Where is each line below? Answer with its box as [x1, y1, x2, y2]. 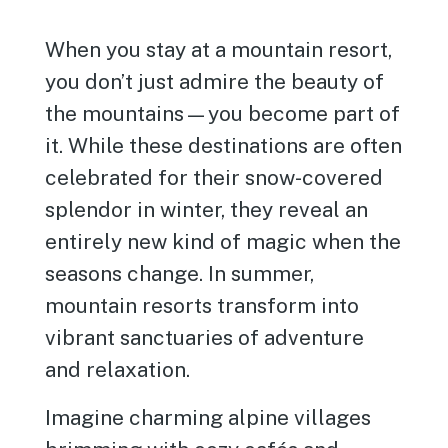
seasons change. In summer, [45, 261, 315, 286]
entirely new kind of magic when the [45, 229, 402, 254]
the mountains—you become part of [45, 101, 401, 126]
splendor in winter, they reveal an [45, 197, 369, 222]
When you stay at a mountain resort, [45, 37, 393, 62]
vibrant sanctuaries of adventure [45, 325, 365, 350]
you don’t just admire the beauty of [45, 69, 385, 94]
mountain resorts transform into [45, 293, 360, 318]
